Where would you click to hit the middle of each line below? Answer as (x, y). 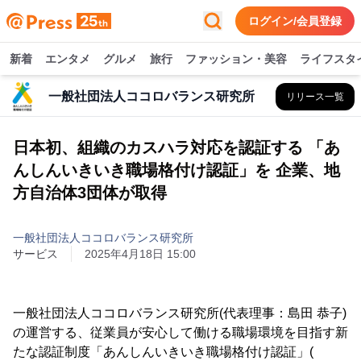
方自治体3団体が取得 (90, 193)
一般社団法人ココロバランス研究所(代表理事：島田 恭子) (180, 313)
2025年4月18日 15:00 (140, 254)
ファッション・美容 (236, 59)
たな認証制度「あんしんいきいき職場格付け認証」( (163, 352)
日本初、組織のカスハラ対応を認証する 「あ (176, 147)
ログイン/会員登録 (295, 21)
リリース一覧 (315, 97)
